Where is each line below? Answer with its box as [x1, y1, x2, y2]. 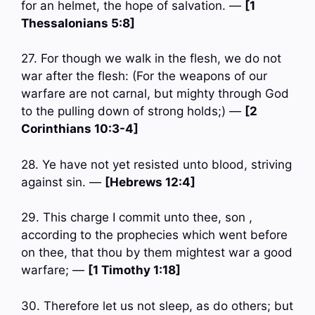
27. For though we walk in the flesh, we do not [21, 51, 281, 66]
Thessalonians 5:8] [21, 15, 135, 30]
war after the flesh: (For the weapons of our [21, 69, 267, 84]
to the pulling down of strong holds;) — [21, 104, 245, 119]
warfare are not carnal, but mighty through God [21, 86, 289, 101]
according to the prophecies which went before [21, 228, 288, 243]
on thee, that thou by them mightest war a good [21, 245, 292, 260]
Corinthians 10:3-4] [21, 122, 139, 136]
